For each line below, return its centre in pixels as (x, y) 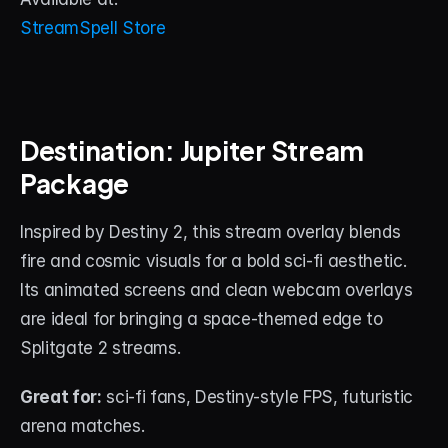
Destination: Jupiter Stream (192, 148)
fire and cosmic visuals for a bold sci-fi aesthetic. (213, 261)
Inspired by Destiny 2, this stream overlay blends (210, 232)
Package (75, 181)
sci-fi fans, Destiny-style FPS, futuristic (257, 397)
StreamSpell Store (93, 28)
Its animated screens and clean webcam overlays (216, 290)
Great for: (61, 397)
